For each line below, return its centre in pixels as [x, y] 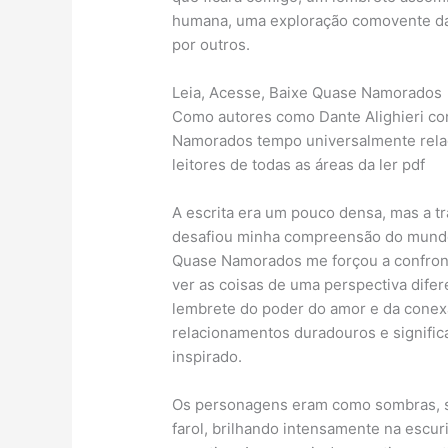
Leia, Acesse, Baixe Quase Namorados [307, 93]
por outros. [211, 45]
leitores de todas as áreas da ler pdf [299, 165]
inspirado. [207, 357]
